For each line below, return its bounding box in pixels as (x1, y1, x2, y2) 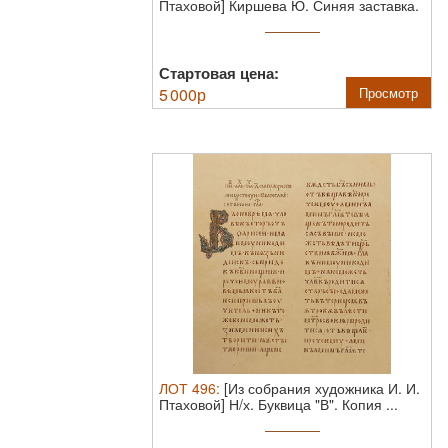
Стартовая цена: (159, 62, 279, 84)
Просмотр (359, 83, 418, 102)
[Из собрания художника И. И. (224, 378, 420, 398)
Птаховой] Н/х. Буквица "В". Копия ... (159, 394, 398, 414)
